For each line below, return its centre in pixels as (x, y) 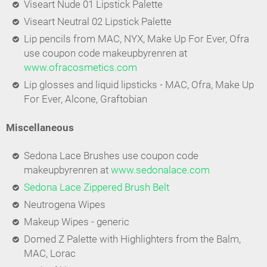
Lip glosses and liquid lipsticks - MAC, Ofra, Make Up (139, 85)
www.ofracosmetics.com (80, 68)
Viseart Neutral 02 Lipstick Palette (97, 22)
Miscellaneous (40, 128)
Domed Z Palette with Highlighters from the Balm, (132, 239)
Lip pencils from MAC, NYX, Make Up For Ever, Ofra (136, 39)
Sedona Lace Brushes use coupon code (111, 156)
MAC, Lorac (49, 253)
